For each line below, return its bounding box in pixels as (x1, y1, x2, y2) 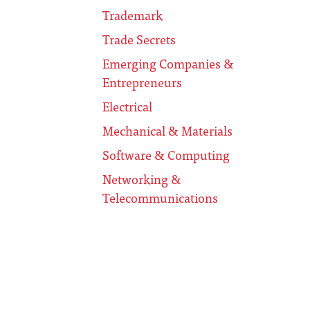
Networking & (102, 169, 182, 190)
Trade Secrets (102, 29, 176, 50)
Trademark (102, 5, 163, 26)
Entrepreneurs (102, 72, 183, 93)
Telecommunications (102, 188, 219, 208)
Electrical (102, 96, 153, 117)
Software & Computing (102, 145, 230, 165)
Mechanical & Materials (102, 120, 233, 141)
